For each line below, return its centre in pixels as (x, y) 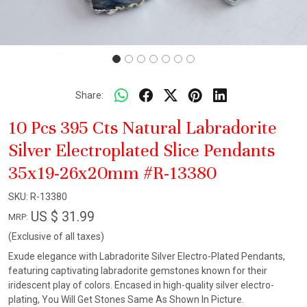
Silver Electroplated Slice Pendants (142, 150)
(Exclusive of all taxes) (56, 236)
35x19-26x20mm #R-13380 (112, 173)
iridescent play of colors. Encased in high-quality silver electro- (141, 285)
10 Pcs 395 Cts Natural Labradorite (143, 128)
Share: (89, 95)
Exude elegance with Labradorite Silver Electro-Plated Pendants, (147, 256)
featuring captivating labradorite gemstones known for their (138, 271)
